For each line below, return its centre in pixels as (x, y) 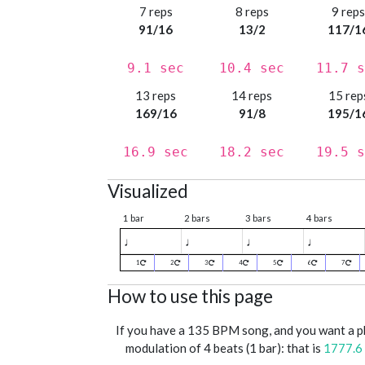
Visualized (148, 191)
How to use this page (190, 297)
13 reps (156, 96)
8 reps (252, 12)
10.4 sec (252, 68)
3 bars (258, 218)
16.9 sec (156, 152)
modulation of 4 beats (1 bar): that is (224, 348)
